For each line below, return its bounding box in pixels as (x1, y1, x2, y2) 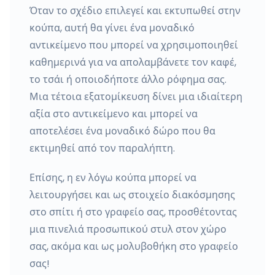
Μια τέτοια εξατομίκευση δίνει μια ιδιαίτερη (29, 90, 242, 104)
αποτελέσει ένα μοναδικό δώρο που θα (29, 124, 215, 138)
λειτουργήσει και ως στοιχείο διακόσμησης (29, 188, 235, 202)
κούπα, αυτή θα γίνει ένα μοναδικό (29, 21, 195, 35)
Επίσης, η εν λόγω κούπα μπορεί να (29, 171, 196, 185)
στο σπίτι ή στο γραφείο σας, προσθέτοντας (29, 205, 237, 219)
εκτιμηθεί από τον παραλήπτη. (29, 141, 175, 155)
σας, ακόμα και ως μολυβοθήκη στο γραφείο (29, 239, 238, 254)
